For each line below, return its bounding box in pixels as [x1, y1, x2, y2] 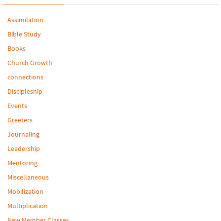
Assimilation [7, 15, 43, 25]
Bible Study [7, 30, 41, 39]
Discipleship [7, 87, 42, 96]
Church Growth [7, 58, 52, 68]
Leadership [7, 144, 40, 153]
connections [7, 73, 43, 82]
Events [7, 101, 27, 110]
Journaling [7, 130, 39, 139]
